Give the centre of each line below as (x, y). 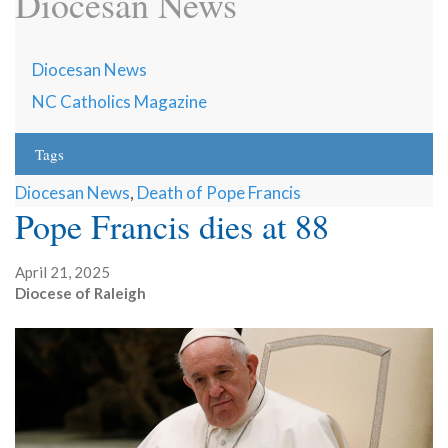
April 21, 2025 (62, 272)
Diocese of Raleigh (80, 293)
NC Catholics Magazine (119, 102)
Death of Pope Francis (219, 193)
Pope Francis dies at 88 (172, 226)
